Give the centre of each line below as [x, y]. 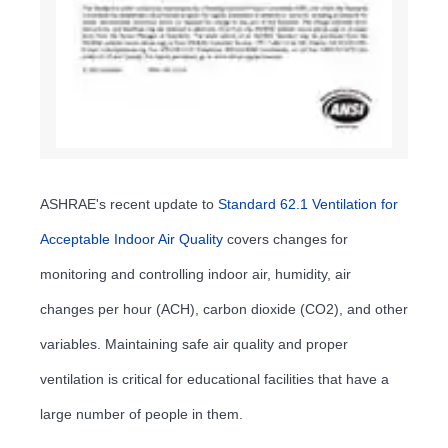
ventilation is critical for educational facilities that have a [214, 378]
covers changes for [285, 238]
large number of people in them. [141, 413]
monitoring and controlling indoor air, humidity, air [195, 273]
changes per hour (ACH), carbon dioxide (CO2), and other [224, 308]
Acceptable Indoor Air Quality [131, 238]
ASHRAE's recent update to [129, 203]
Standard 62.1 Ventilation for [308, 203]
